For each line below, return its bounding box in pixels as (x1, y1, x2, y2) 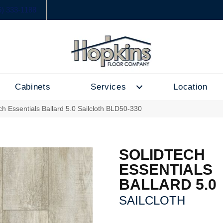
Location (173, 82, 208, 92)
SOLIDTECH (119, 146, 205, 163)
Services (91, 82, 126, 92)
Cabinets (15, 82, 51, 92)
